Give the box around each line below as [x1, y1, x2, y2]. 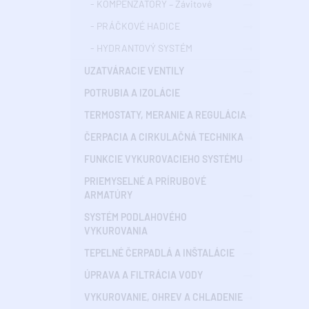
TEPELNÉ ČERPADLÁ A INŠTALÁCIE [84, 247, 235, 259]
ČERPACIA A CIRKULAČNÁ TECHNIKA [84, 131, 243, 143]
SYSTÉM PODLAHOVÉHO [84, 211, 187, 223]
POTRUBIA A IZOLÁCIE [84, 87, 180, 99]
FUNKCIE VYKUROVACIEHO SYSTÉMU [84, 153, 243, 166]
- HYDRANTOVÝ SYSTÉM [84, 42, 192, 54]
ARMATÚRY [84, 189, 132, 201]
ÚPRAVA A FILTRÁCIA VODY [84, 269, 203, 281]
